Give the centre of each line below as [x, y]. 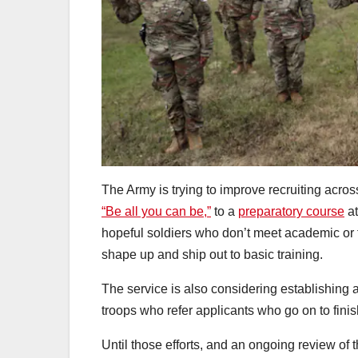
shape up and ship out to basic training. [212, 254]
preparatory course [291, 211]
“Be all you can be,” [156, 211]
